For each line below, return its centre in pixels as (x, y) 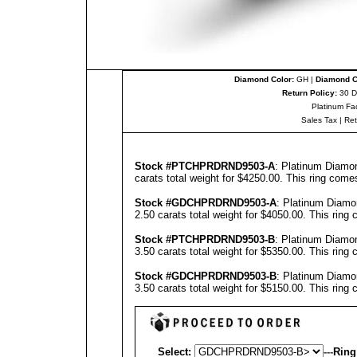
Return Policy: (310, 93)
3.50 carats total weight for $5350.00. (222, 251)
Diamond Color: (264, 79)
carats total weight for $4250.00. (210, 178)
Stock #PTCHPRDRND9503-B (205, 239)
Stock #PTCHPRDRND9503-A (205, 166)
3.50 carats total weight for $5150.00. (222, 288)
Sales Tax (319, 120)
